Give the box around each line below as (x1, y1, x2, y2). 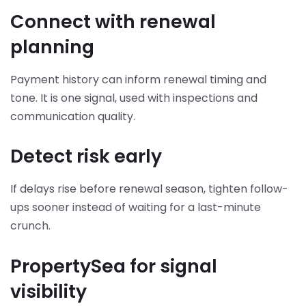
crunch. (10, 218, 51, 234)
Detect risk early (10, 143, 162, 169)
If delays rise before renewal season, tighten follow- (10, 181, 288, 197)
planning (10, 33, 94, 59)
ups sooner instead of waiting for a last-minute (10, 199, 261, 216)
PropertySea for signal (10, 253, 217, 279)
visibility (10, 278, 87, 304)
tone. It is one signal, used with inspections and (10, 89, 258, 106)
